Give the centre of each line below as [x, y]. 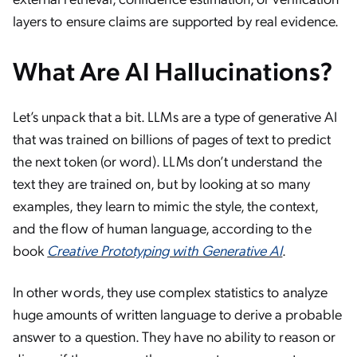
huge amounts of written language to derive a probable [177, 314]
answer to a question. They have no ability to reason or [174, 336]
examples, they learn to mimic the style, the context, [165, 205]
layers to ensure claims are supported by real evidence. [176, 20]
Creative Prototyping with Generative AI [165, 250]
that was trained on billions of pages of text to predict [172, 138]
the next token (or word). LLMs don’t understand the [167, 161]
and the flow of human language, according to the [162, 228]
